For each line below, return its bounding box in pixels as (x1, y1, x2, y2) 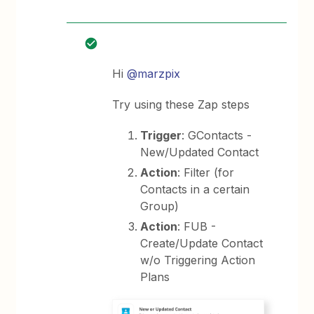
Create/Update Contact (140, 236, 264, 250)
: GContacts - (182, 128, 252, 142)
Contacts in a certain (140, 182, 250, 196)
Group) (140, 199, 179, 213)
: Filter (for (177, 165, 235, 179)
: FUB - (177, 219, 217, 233)
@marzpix (127, 67, 181, 81)
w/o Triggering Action (140, 253, 256, 267)
